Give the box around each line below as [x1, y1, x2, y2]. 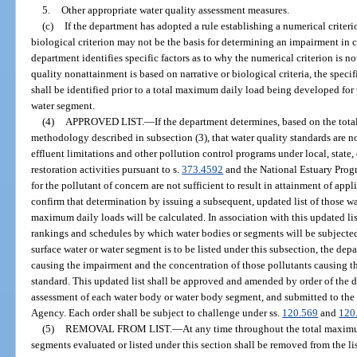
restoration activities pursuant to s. [31, 163, 182, 175]
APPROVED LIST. [65, 115, 144, 127]
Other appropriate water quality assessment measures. [61, 3, 289, 16]
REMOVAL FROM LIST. [65, 322, 172, 335]
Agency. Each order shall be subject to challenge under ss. [31, 306, 283, 319]
